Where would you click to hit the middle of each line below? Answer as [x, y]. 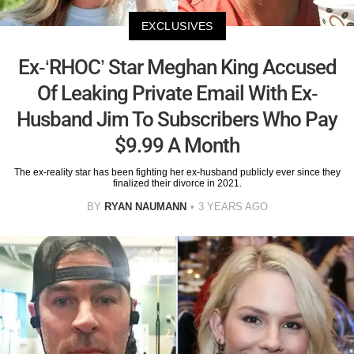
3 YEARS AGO [233, 207]
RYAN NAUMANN [145, 207]
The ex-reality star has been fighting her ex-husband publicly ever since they [177, 173]
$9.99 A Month [177, 146]
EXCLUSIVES [177, 26]
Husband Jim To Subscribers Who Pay [177, 120]
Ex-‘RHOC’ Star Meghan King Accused [177, 68]
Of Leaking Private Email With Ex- [177, 94]
